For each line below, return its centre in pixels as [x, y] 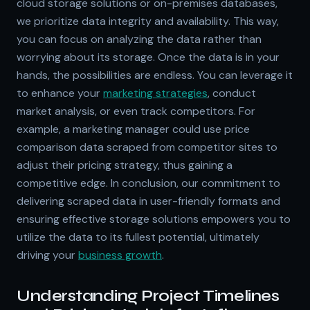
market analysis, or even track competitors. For [136, 111]
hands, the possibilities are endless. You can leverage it [155, 75]
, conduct [232, 93]
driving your [47, 255]
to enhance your [60, 93]
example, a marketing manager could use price [133, 129]
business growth [120, 255]
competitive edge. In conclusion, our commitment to [148, 183]
